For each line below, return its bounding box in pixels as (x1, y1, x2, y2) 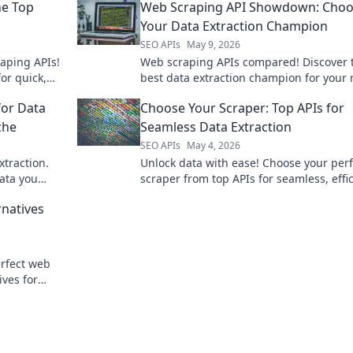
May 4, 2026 (187, 138, 240, 152)
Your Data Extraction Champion (140, 17, 328, 35)
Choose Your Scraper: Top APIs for (140, 98, 344, 117)
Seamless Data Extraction (140, 117, 292, 136)
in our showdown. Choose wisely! (140, 85, 315, 101)
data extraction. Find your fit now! (140, 186, 318, 202)
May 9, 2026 (187, 37, 240, 51)
